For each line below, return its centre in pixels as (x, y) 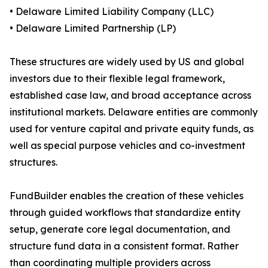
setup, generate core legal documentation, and (120, 229)
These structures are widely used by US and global (127, 62)
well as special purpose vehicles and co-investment (127, 146)
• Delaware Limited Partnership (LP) (93, 28)
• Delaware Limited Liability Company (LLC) (112, 12)
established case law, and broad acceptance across (130, 95)
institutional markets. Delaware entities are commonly (134, 112)
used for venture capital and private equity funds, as (132, 129)
